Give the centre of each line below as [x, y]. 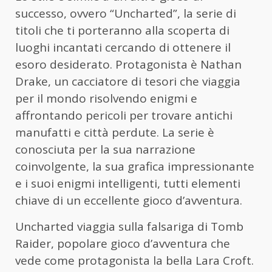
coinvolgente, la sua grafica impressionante [135, 166]
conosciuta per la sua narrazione [105, 149]
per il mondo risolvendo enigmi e [106, 98]
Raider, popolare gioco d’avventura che [123, 243]
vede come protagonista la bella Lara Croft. [134, 260]
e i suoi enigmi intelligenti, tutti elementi [128, 183]
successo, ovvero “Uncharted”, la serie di [126, 13]
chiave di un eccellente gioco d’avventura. [129, 200]
